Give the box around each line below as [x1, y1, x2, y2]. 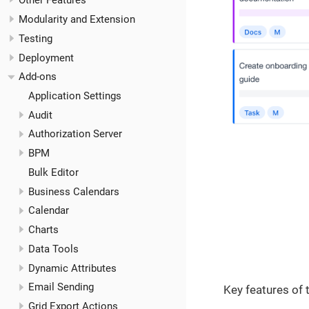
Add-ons [19, 70, 57, 83]
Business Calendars [28, 185, 119, 198]
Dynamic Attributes [28, 261, 117, 275]
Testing [19, 32, 52, 45]
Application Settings [28, 90, 121, 102]
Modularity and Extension [19, 13, 135, 26]
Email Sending [28, 281, 94, 294]
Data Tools [28, 242, 79, 255]
